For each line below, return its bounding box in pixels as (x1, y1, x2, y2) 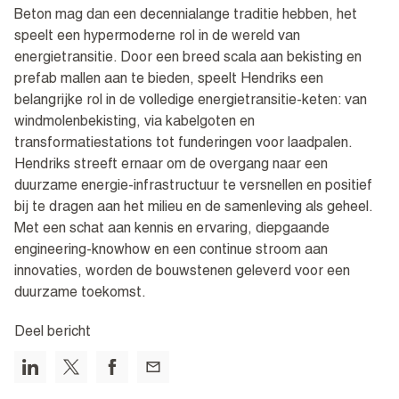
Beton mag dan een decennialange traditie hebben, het (14, 9, 357, 24)
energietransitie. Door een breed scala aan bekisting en (14, 52, 362, 67)
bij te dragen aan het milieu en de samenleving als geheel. (14, 201, 372, 216)
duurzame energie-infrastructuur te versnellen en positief (14, 180, 372, 195)
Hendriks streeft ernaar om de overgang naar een (14, 159, 328, 174)
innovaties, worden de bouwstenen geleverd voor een (14, 265, 350, 281)
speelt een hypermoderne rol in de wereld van (14, 30, 300, 45)
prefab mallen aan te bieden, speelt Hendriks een (14, 73, 323, 88)
